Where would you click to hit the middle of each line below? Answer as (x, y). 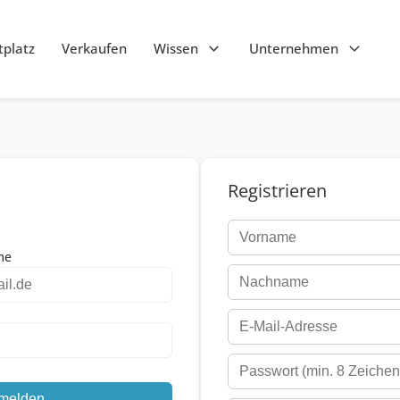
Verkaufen (94, 48)
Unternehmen (294, 48)
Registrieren (277, 191)
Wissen (175, 48)
